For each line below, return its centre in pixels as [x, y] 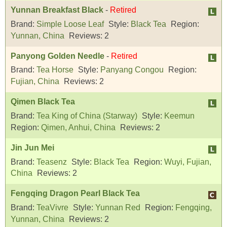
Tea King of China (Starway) [87, 116]
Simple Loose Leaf [70, 24]
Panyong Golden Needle [58, 56]
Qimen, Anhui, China [78, 127]
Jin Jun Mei [32, 147]
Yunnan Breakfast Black [57, 10]
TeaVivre [52, 208]
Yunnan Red [118, 208]
